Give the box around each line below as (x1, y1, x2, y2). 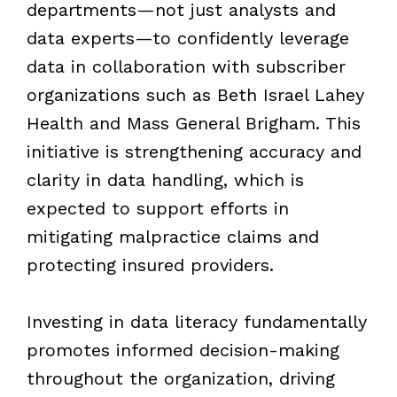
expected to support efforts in (26, 197, 289, 219)
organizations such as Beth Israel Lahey (26, 83, 364, 105)
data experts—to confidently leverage (26, 27, 349, 49)
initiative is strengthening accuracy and (26, 140, 362, 162)
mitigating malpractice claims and (26, 225, 319, 247)
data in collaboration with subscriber (26, 55, 346, 77)
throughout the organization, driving (26, 367, 335, 389)
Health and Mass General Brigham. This (26, 112, 361, 134)
